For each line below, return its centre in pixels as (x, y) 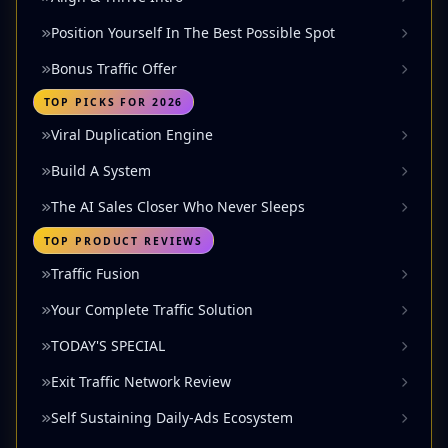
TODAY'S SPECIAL (108, 346)
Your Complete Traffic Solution (152, 310)
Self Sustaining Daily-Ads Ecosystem (172, 418)
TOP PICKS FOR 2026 (113, 102)
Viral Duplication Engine (132, 135)
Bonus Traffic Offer (114, 68)
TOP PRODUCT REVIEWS (123, 240)
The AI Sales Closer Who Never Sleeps (178, 207)
